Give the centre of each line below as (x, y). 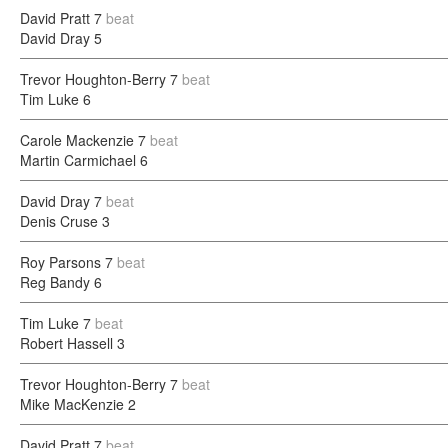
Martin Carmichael (78, 160)
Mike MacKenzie (72, 404)
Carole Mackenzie (77, 140)
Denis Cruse (59, 221)
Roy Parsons (60, 262)
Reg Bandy (55, 282)
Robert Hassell (66, 343)
